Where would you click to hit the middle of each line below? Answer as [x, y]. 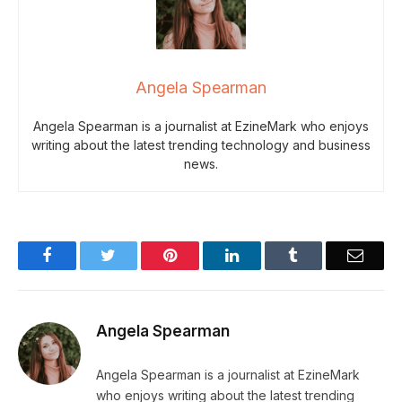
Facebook [82, 255]
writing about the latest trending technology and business [201, 145]
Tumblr [321, 255]
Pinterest [205, 255]
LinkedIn [267, 255]
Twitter [139, 255]
